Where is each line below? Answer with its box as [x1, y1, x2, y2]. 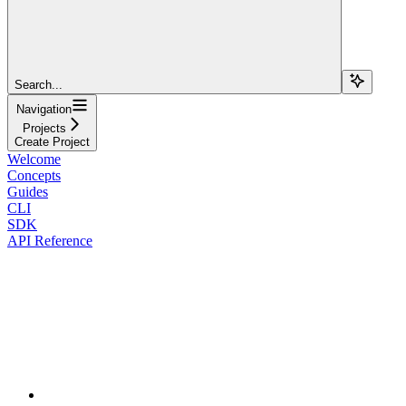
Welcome [7, 150, 61, 167]
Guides [7, 183, 48, 199]
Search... [14, 77, 63, 92]
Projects [22, 121, 66, 135]
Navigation [16, 101, 72, 116]
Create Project [14, 134, 90, 149]
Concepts [7, 167, 61, 183]
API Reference [7, 232, 92, 248]
